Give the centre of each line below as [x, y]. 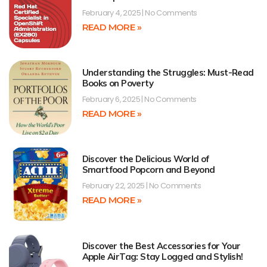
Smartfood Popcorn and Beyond [148, 170]
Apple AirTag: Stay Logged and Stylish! [162, 256]
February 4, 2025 [112, 13]
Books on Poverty [117, 83]
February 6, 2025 [112, 99]
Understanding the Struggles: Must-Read [168, 72]
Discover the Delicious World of [145, 159]
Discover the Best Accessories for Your [161, 246]
